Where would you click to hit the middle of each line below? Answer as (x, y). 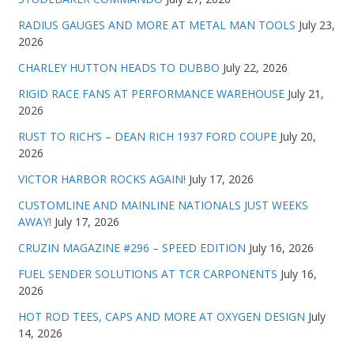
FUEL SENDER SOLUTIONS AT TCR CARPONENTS (147, 273)
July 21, (305, 93)
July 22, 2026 (255, 67)
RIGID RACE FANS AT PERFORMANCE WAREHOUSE (151, 93)
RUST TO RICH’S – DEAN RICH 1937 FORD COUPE (147, 136)
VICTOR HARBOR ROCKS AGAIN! (102, 179)
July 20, (298, 136)
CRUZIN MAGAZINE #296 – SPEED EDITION (132, 247)
